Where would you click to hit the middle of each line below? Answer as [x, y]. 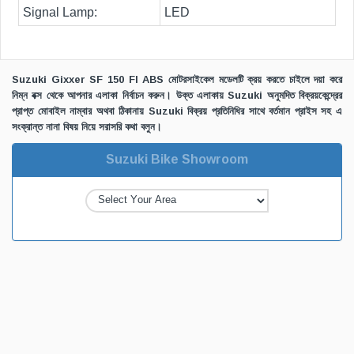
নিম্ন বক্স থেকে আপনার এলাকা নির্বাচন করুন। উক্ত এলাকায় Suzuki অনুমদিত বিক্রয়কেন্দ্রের [177, 96]
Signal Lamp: [60, 13]
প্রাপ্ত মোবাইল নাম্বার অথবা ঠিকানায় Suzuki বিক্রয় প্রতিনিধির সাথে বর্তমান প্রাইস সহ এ [177, 111]
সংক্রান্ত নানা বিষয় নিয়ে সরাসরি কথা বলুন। [87, 127]
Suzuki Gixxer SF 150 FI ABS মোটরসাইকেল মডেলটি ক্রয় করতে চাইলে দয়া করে [177, 80]
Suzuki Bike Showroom [177, 160]
